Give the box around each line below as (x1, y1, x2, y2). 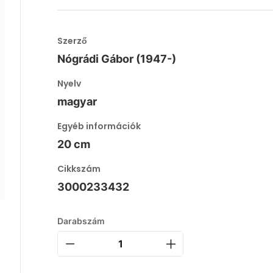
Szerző (57, 35, 88, 47)
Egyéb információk (57, 120, 141, 132)
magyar (57, 95, 97, 108)
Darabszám (57, 216, 105, 226)
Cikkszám (57, 163, 101, 175)
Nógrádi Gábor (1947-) (57, 52, 177, 65)
